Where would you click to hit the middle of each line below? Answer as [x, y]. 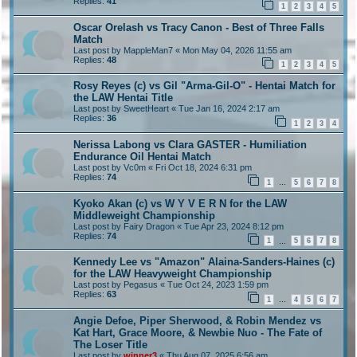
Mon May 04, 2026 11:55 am [237, 50]
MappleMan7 [148, 50]
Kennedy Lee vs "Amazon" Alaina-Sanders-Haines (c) [204, 262]
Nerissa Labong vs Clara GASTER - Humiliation [190, 144]
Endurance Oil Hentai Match [142, 156]
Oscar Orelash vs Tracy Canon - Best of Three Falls [199, 27]
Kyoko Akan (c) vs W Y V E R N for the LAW [180, 203]
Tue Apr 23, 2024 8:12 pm [234, 226]
